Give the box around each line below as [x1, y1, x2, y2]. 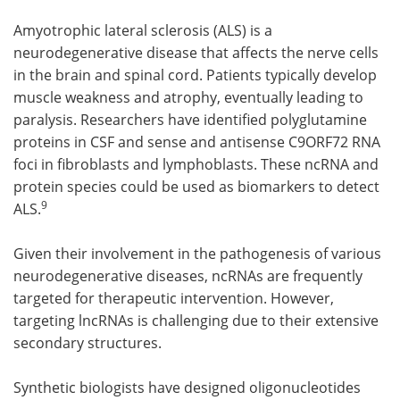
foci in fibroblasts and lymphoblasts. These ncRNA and [13, 154, 379, 173]
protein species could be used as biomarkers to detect [13, 176, 379, 196]
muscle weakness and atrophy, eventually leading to [13, 87, 363, 106]
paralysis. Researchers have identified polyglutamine [13, 109, 367, 129]
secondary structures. [13, 332, 162, 352]
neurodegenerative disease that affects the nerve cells [13, 42, 379, 62]
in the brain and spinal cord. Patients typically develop [13, 64, 377, 84]
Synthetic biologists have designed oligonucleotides [13, 377, 361, 396]
